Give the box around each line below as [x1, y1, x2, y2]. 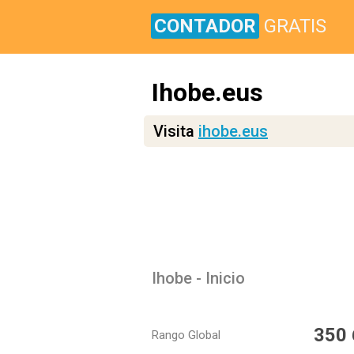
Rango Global [152, 328, 220, 342]
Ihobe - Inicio [152, 269, 245, 288]
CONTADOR [154, 15, 256, 37]
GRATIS [264, 15, 326, 37]
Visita [153, 122, 198, 141]
